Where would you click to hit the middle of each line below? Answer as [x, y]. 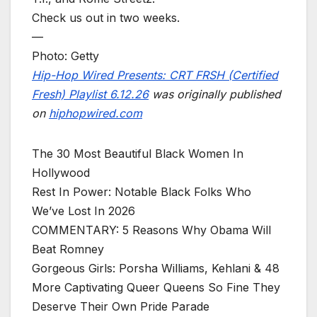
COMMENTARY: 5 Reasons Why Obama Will [151, 230]
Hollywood [61, 173]
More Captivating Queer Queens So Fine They [156, 288]
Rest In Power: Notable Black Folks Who [142, 192]
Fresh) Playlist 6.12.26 [90, 94]
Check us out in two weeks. [106, 18]
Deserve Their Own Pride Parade [121, 307]
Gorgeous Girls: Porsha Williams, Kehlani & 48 [156, 269]
